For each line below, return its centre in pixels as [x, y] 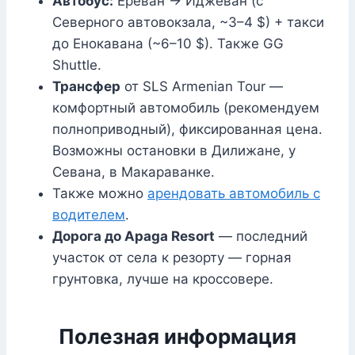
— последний [261, 237]
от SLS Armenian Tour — [202, 87]
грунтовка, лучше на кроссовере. [163, 279]
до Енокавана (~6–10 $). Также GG [168, 44]
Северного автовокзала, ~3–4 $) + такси [188, 23]
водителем [89, 215]
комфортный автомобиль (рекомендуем [186, 108]
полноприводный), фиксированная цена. [187, 130]
